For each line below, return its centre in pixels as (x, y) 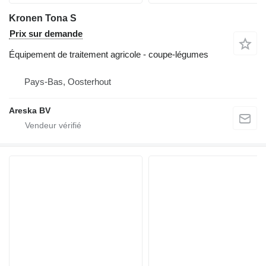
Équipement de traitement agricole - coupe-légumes (109, 54)
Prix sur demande (46, 33)
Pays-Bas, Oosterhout (68, 81)
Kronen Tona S (43, 18)
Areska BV (30, 110)
